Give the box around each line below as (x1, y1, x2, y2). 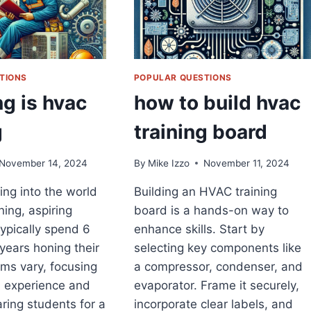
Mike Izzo (147, 157, 190, 169)
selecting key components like (133, 240, 301, 255)
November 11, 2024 (203, 157, 289, 169)
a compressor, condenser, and (133, 259, 303, 274)
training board (133, 120, 267, 144)
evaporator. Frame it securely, (133, 278, 299, 292)
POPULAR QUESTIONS (133, 72, 232, 83)
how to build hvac (133, 91, 301, 115)
